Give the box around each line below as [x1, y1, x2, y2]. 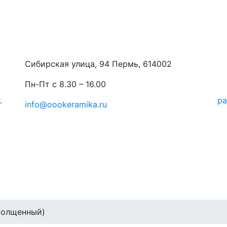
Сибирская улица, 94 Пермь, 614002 [25, 58, 172, 69]
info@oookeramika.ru [25, 99, 107, 109]
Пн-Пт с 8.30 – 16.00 [25, 79, 106, 89]
